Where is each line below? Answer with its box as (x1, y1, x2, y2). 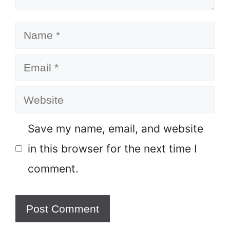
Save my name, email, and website (27, 122, 203, 136)
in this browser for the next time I (27, 142, 197, 156)
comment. (27, 162, 79, 176)
